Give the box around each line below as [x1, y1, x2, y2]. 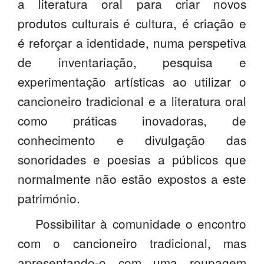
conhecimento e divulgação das [18, 131, 246, 149]
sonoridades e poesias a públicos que [18, 150, 246, 169]
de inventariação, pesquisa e [18, 53, 246, 71]
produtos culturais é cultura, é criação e [18, 14, 246, 32]
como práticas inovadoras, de [18, 111, 246, 130]
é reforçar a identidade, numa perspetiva [18, 34, 246, 52]
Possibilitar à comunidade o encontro [35, 214, 246, 233]
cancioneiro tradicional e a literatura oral [18, 92, 246, 110]
